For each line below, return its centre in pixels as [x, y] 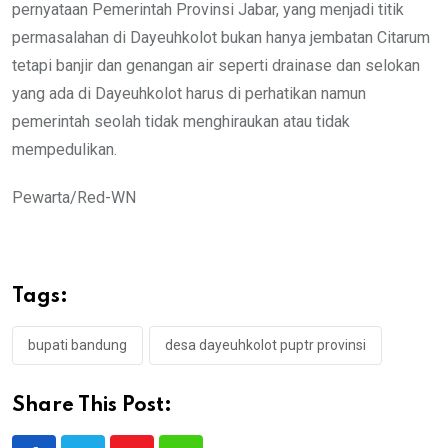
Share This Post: [92, 405]
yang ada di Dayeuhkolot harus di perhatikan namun [189, 93]
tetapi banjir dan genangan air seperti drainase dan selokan [216, 65]
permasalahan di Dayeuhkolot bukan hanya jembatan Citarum [221, 37]
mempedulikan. [64, 149]
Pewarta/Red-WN [74, 197]
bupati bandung [77, 344]
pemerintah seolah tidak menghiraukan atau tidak [181, 121]
